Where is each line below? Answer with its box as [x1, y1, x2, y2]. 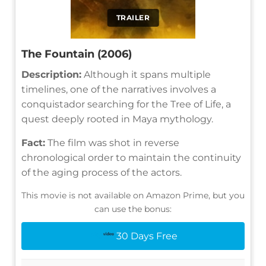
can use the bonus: [94, 203, 172, 214]
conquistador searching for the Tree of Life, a [21, 98, 231, 110]
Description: [21, 68, 81, 80]
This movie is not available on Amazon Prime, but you [21, 189, 245, 201]
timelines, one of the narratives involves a [21, 83, 216, 95]
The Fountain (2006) [21, 47, 132, 61]
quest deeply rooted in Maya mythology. [21, 113, 213, 125]
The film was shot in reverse [45, 137, 179, 148]
